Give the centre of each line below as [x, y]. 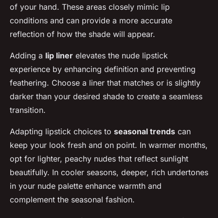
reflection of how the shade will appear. [82, 34]
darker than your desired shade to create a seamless [106, 97]
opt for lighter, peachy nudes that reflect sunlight [99, 159]
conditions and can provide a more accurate [91, 21]
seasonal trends [145, 132]
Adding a [27, 56]
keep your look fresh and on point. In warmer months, [109, 145]
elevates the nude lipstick [120, 56]
